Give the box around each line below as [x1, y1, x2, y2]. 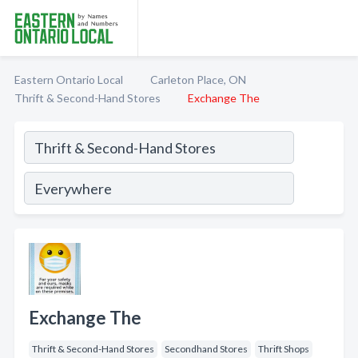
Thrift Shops [258, 343, 309, 355]
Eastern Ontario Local [14, 73, 123, 86]
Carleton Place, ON [150, 73, 246, 86]
